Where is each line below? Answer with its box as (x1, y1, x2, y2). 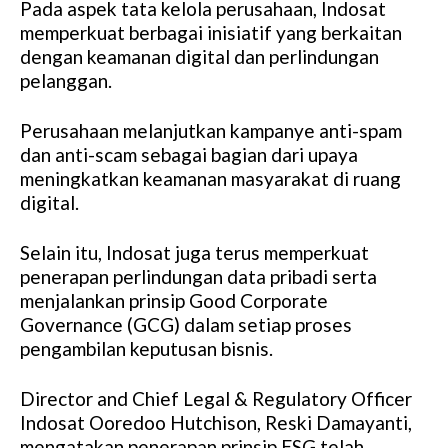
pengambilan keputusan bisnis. (20, 337, 273, 361)
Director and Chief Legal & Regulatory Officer (20, 387, 412, 411)
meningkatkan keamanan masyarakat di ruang (20, 167, 401, 191)
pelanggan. (20, 69, 112, 93)
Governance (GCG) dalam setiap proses (20, 313, 352, 337)
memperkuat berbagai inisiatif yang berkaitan (20, 21, 402, 45)
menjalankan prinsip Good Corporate (20, 289, 328, 313)
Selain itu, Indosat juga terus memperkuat (20, 241, 369, 265)
